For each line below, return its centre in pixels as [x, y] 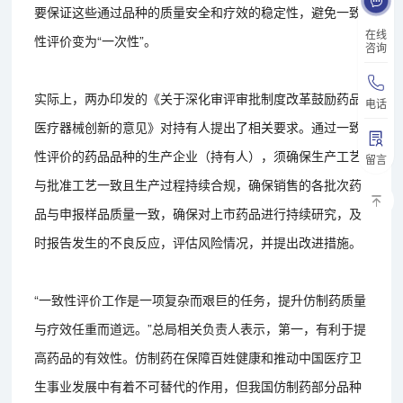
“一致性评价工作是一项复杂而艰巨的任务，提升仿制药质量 [201, 299]
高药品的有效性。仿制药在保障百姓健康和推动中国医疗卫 [198, 357]
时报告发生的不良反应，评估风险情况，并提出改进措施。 [198, 242]
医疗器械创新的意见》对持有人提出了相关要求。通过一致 [198, 126]
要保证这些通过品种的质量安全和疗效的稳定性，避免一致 [198, 11]
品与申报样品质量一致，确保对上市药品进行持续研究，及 [198, 213]
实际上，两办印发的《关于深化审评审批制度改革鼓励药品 [198, 98]
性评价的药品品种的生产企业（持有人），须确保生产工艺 [198, 155]
